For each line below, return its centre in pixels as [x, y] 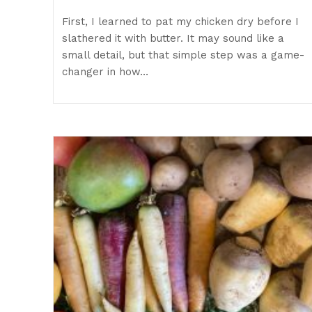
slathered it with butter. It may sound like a [173, 39]
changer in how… [106, 72]
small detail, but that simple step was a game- [184, 55]
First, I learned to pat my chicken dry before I [181, 22]
